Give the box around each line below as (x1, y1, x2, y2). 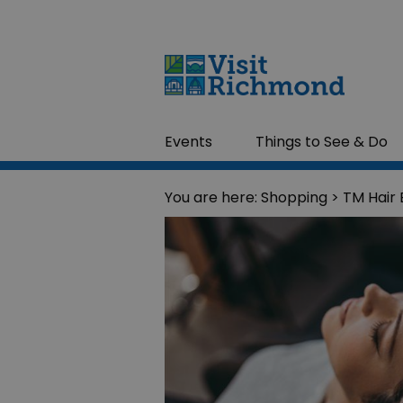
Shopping (261, 186, 327, 208)
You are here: (165, 186, 261, 208)
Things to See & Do (255, 130, 389, 152)
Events (165, 130, 212, 152)
